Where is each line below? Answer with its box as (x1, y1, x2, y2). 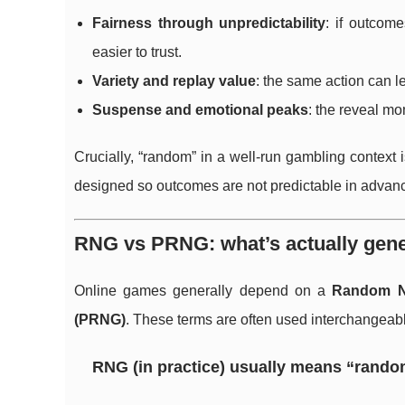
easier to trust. (92, 44, 182, 60)
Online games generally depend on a (74, 283, 333, 298)
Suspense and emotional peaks (92, 102, 308, 118)
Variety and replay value (92, 73, 256, 89)
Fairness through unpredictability (92, 15, 326, 31)
